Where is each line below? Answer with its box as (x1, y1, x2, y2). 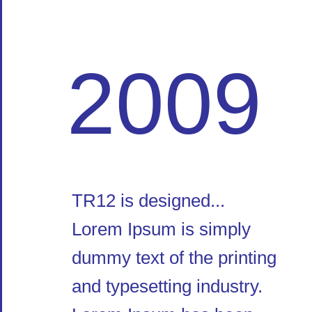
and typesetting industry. (72, 276, 263, 297)
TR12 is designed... (72, 190, 225, 212)
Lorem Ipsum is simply (72, 219, 251, 240)
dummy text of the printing (72, 247, 276, 269)
